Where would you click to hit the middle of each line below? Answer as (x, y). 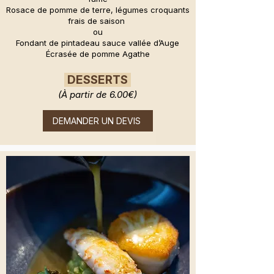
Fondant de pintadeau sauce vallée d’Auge (98, 43)
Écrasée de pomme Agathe (98, 54)
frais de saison (98, 21)
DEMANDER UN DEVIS (96, 121)
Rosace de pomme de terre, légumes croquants (98, 10)
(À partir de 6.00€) (98, 95)
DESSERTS (98, 80)
